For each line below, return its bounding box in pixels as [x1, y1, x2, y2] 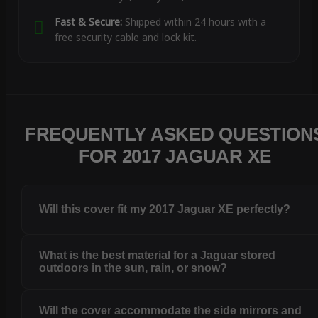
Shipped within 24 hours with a [121, 15, 266, 29]
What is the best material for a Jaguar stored [39, 249, 276, 262]
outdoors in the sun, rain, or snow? [39, 262, 228, 275]
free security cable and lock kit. [54, 31, 197, 45]
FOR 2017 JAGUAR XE [78, 146, 272, 168]
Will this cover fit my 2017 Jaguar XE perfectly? [39, 203, 291, 216]
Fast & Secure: [54, 15, 122, 29]
